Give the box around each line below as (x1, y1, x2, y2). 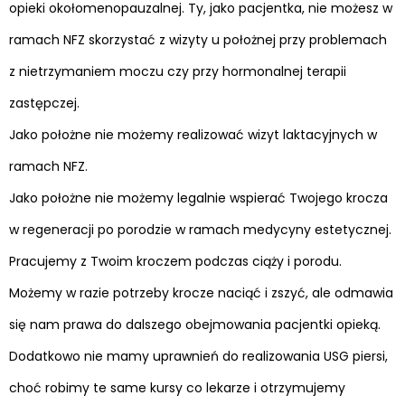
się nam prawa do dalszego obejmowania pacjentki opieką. (9, 315, 381, 334)
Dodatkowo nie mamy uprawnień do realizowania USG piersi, (9, 346, 388, 365)
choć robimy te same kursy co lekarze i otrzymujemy (9, 378, 345, 397)
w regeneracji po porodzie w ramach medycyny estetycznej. (9, 220, 391, 239)
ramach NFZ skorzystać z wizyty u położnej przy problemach (9, 30, 387, 49)
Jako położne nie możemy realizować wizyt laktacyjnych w (9, 125, 377, 144)
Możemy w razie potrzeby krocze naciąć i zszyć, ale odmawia (9, 283, 393, 302)
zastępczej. (9, 93, 80, 112)
